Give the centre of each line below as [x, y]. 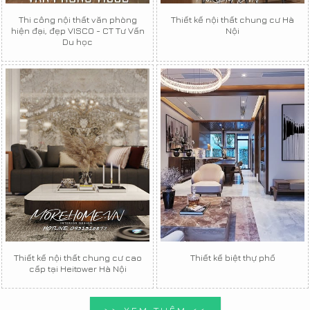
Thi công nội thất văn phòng [77, 19]
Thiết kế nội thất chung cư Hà [232, 19]
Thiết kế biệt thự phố [232, 257]
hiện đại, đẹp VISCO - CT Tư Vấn [77, 30]
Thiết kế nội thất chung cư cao [77, 257]
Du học [77, 41]
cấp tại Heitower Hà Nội [77, 268]
